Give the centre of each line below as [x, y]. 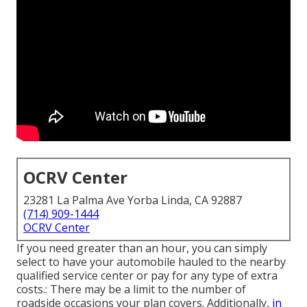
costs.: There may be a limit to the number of [132, 290]
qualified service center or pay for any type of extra [147, 276]
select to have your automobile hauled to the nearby [151, 262]
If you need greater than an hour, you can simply [142, 248]
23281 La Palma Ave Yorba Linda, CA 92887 [133, 200]
